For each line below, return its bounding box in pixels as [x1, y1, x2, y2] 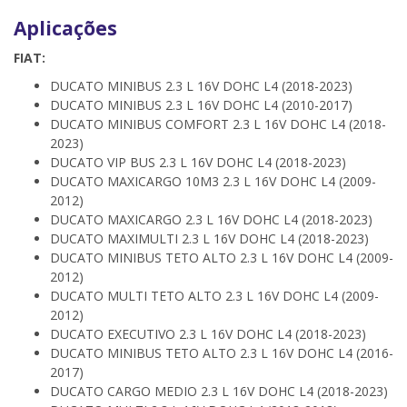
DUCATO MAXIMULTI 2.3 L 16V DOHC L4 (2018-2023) [50, 230, 369, 247]
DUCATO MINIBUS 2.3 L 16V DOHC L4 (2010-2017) [50, 96, 352, 114]
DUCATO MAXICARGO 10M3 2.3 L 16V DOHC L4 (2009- [50, 173, 376, 190]
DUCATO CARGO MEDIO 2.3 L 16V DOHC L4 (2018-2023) [50, 382, 388, 400]
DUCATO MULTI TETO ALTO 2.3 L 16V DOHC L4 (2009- [50, 287, 379, 304]
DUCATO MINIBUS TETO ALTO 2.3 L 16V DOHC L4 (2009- [50, 249, 393, 266]
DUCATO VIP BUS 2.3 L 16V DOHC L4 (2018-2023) [50, 154, 346, 171]
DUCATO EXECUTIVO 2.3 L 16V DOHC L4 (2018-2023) [50, 325, 366, 342]
